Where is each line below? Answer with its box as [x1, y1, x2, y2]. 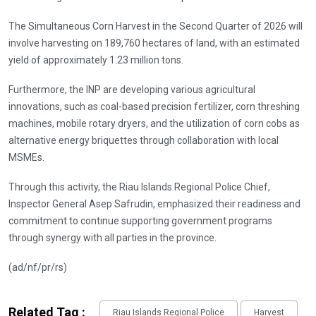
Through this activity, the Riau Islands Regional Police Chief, [8, 181, 270, 193]
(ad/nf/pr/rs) [8, 261, 67, 273]
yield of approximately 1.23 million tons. [8, 54, 186, 66]
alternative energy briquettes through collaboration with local [8, 134, 279, 146]
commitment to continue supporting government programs [8, 214, 272, 226]
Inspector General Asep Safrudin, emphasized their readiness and [8, 197, 300, 209]
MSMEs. [8, 151, 44, 163]
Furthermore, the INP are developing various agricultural [8, 83, 255, 95]
